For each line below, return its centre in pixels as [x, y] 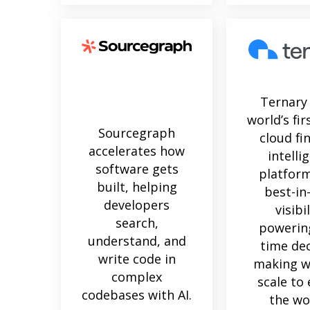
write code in [137, 258]
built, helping [137, 186]
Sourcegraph [137, 133]
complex [137, 276]
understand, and [137, 240]
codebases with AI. [137, 294]
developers [137, 204]
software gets [137, 168]
